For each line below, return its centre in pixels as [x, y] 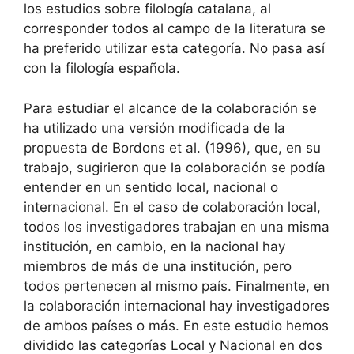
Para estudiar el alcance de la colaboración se [170, 108]
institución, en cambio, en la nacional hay [154, 246]
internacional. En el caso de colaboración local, [172, 207]
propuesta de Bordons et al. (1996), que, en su [172, 147]
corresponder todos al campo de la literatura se [175, 29]
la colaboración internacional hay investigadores [177, 305]
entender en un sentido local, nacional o [151, 187]
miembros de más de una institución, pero [158, 266]
